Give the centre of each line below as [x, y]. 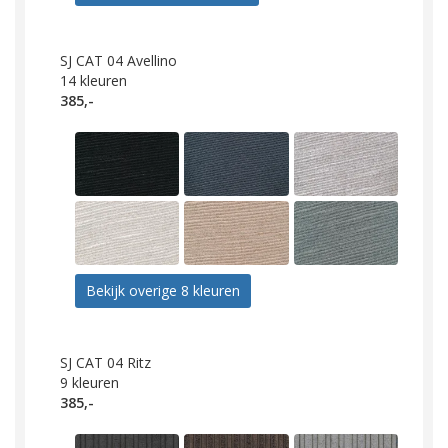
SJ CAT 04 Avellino [118, 61]
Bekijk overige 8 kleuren [163, 291]
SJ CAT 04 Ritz [105, 363]
